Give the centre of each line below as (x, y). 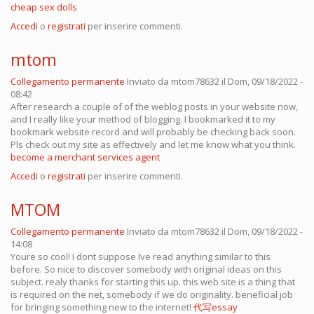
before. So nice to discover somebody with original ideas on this (146, 269)
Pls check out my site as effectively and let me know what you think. (153, 145)
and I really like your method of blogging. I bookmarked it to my (143, 120)
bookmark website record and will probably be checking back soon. (153, 132)
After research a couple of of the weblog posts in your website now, (154, 107)
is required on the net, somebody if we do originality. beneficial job (152, 295)
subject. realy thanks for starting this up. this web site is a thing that (153, 282)
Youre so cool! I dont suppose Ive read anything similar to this (141, 257)
